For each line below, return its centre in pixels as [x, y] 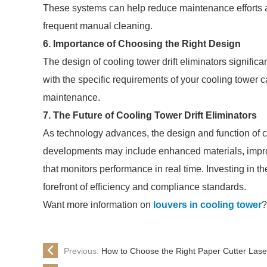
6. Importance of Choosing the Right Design [142, 44]
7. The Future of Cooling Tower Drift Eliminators [150, 115]
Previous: [83, 251]
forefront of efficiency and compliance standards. [145, 187]
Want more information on [98, 205]
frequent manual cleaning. [98, 26]
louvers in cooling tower [207, 205]
